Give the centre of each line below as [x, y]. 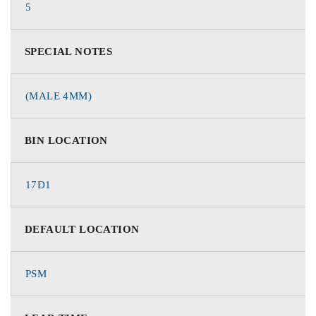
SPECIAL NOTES [69, 51]
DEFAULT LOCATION [82, 229]
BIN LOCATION [66, 140]
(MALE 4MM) [59, 96]
